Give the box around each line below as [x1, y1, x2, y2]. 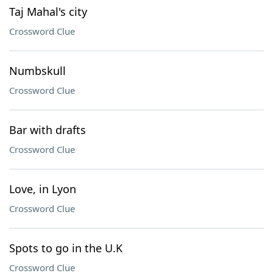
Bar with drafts [9, 122, 86, 137]
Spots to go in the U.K [9, 241, 122, 255]
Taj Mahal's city [9, 4, 87, 19]
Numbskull [9, 63, 66, 78]
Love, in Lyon [9, 182, 76, 196]
